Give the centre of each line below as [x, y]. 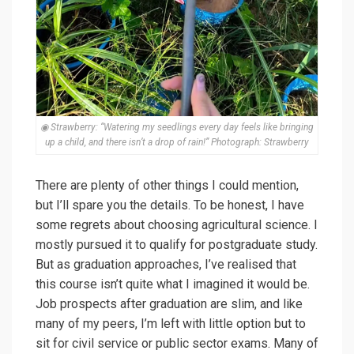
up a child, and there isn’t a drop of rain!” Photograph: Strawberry [177, 143]
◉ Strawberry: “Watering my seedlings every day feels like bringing [177, 128]
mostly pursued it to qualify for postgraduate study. [177, 245]
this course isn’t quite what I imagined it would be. [173, 284]
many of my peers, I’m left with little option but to [171, 324]
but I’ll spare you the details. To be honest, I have [170, 205]
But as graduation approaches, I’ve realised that [166, 265]
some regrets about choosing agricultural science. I [177, 225]
